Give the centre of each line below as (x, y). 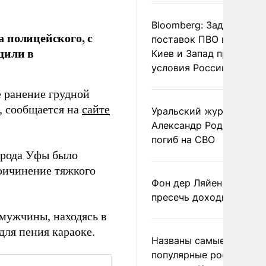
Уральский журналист (204, 111)
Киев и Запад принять (203, 53)
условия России (189, 68)
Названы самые (188, 240)
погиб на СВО (183, 140)
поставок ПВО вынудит (206, 39)
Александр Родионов (201, 125)
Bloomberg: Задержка (202, 25)
